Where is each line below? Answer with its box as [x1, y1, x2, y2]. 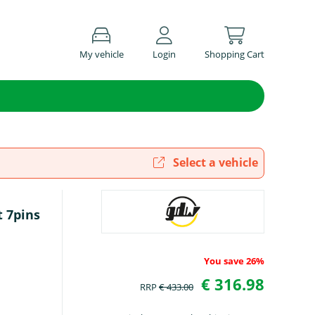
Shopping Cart [204, 47, 264, 60]
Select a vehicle [170, 155, 258, 170]
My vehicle [79, 47, 124, 60]
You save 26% [203, 255, 264, 267]
